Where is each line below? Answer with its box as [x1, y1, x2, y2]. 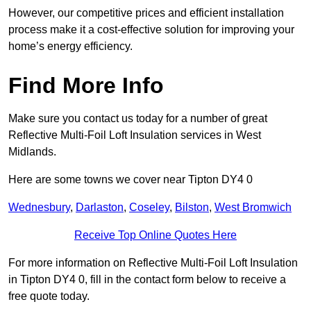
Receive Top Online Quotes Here [74, 229, 237, 242]
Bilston [175, 201, 209, 214]
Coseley [129, 201, 169, 214]
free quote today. [8, 290, 90, 303]
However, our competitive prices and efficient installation [8, 7, 284, 19]
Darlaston [76, 201, 124, 214]
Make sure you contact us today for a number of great [8, 112, 267, 125]
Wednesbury [8, 201, 70, 214]
